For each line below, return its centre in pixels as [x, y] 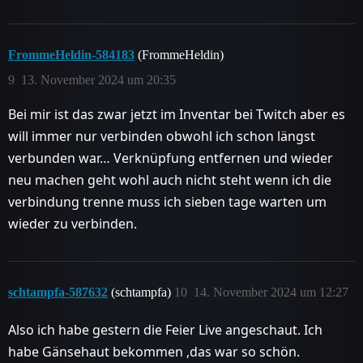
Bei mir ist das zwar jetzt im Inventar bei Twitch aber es [177, 114]
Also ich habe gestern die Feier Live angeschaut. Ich [165, 329]
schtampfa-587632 [58, 292]
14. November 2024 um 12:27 [271, 292]
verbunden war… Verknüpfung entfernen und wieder [171, 158]
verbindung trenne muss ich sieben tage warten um [167, 201]
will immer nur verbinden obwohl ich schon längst [162, 136]
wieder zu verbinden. [73, 223]
